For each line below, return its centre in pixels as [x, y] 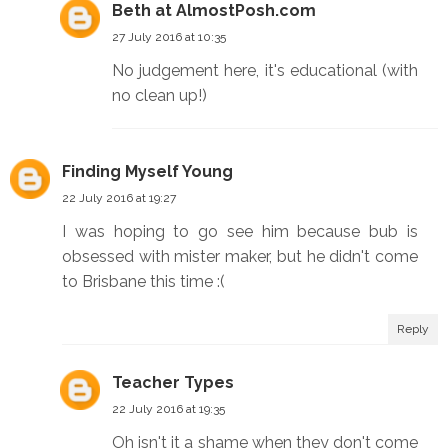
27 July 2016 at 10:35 [169, 37]
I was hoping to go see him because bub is [240, 232]
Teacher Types [173, 383]
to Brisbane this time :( [143, 282]
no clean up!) [159, 96]
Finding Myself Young [147, 172]
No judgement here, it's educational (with [265, 71]
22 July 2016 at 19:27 [119, 198]
